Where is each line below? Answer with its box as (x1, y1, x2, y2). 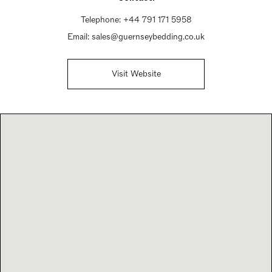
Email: (67, 31, 92, 42)
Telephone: (80, 14, 123, 25)
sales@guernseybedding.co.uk (92, 31, 205, 42)
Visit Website (111, 68, 161, 80)
